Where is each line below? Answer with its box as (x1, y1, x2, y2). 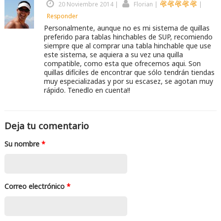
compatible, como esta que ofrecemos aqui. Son (43, 59, 201, 69)
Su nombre (4, 139, 41, 148)
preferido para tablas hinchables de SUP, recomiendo (43, 32, 213, 42)
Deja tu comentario (4, 119, 89, 132)
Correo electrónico (4, 181, 67, 191)
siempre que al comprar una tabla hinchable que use (43, 41, 211, 51)
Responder (46, 12, 78, 21)
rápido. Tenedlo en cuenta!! (43, 85, 130, 95)
